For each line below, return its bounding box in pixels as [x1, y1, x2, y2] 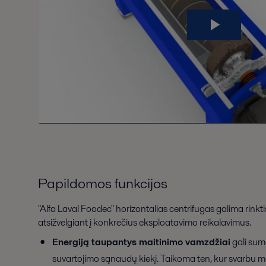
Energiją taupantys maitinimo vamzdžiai [52, 235, 230, 249]
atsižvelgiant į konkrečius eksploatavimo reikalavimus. [38, 216, 251, 230]
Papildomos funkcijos [38, 173, 167, 194]
